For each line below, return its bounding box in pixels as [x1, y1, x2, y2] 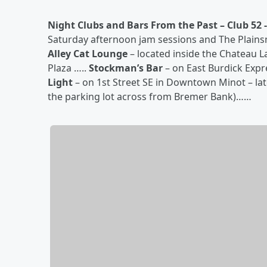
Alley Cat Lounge [48, 47, 130, 60]
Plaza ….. [48, 61, 89, 74]
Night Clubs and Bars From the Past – [48, 18, 225, 32]
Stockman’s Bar [89, 61, 163, 74]
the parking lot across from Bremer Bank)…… [48, 90, 252, 103]
